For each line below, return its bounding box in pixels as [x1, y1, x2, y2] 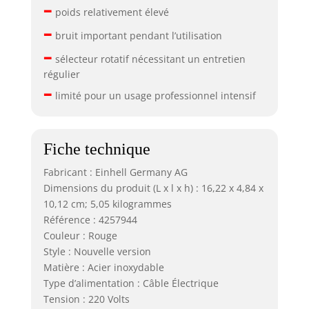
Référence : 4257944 [43, 213, 137, 227]
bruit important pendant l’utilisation [52, 28, 222, 42]
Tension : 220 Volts [43, 292, 130, 306]
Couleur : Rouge [43, 229, 117, 243]
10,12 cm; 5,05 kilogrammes [43, 197, 172, 211]
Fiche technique [43, 140, 150, 159]
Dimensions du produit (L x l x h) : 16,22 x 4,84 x [43, 181, 263, 195]
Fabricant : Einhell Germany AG [43, 166, 188, 179]
